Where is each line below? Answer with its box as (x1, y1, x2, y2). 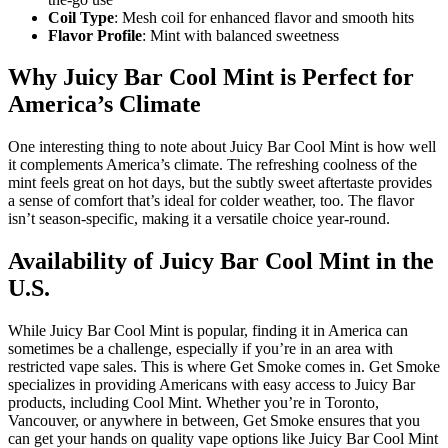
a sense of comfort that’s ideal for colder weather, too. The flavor (8, 192, 414, 210)
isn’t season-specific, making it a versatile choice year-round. (8, 210, 390, 228)
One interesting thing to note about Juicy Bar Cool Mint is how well (8, 138, 436, 156)
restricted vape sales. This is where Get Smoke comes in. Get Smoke (8, 358, 440, 376)
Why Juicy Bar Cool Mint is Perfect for (8, 64, 414, 91)
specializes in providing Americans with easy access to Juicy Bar (8, 376, 415, 394)
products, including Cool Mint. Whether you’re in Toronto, (8, 394, 379, 412)
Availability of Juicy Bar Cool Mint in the (8, 248, 434, 275)
